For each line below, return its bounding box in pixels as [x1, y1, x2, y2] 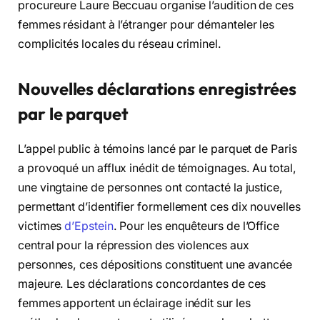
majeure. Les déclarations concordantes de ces [18, 277, 266, 291]
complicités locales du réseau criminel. [18, 36, 221, 51]
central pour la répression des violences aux [18, 239, 249, 253]
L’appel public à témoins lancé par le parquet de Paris [18, 142, 297, 156]
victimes [18, 219, 65, 234]
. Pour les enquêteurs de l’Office [113, 219, 279, 234]
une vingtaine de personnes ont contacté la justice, [18, 181, 283, 195]
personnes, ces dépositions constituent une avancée [18, 258, 293, 272]
